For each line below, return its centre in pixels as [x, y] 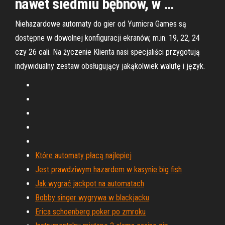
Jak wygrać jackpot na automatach [90, 184]
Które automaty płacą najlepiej [83, 155]
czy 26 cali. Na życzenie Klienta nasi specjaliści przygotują [107, 52]
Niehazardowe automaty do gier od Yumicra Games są [101, 24]
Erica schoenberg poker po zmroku [90, 212]
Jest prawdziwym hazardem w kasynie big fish [108, 170]
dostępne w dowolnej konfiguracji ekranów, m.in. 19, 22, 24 [107, 38]
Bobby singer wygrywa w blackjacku [92, 198]
